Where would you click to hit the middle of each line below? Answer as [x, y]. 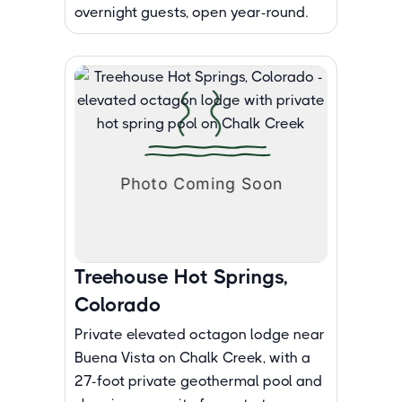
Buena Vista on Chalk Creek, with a [192, 358]
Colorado [118, 305]
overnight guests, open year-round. [191, 12]
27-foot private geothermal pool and [198, 381]
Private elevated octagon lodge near [200, 334]
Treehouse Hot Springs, [181, 277]
